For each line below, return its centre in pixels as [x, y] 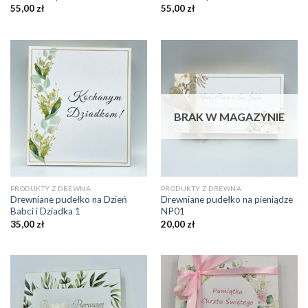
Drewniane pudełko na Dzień [68, 200]
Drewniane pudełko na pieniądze [227, 200]
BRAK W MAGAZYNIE [229, 117]
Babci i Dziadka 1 [45, 211]
